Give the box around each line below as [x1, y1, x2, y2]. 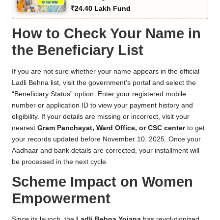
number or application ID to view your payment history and [12, 101, 193, 109]
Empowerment [12, 190, 110, 206]
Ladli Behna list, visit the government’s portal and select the [12, 79, 196, 86]
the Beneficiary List [12, 42, 143, 58]
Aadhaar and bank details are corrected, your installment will [12, 146, 199, 154]
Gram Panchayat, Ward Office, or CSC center [37, 124, 185, 132]
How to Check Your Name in [12, 26, 201, 42]
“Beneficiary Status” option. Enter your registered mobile [12, 90, 186, 98]
